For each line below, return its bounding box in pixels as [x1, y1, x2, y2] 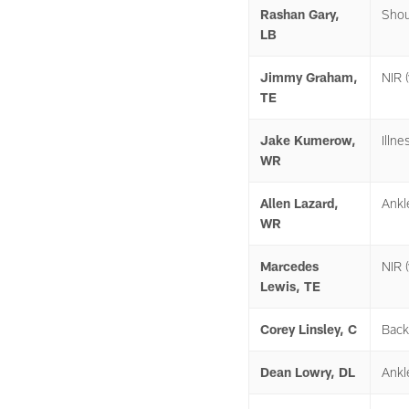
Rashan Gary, [260, 6, 340, 22]
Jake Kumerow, [260, 132, 356, 148]
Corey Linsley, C [260, 321, 357, 337]
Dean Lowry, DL [260, 364, 355, 380]
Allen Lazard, [260, 195, 339, 211]
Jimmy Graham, [260, 69, 358, 85]
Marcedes [260, 258, 319, 274]
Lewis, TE [260, 278, 320, 294]
